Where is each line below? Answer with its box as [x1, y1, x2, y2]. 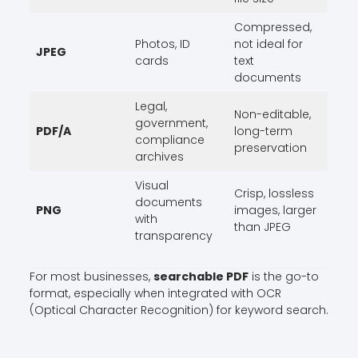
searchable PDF [153, 268, 249, 284]
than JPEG [233, 218, 291, 235]
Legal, [134, 97, 167, 114]
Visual [134, 177, 169, 193]
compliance [134, 131, 205, 148]
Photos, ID [134, 35, 190, 52]
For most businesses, [29, 268, 153, 284]
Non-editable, [233, 105, 311, 122]
